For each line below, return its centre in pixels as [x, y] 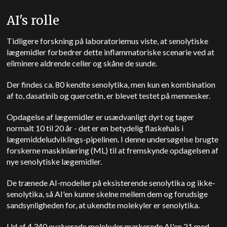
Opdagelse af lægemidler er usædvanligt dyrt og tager [101, 117]
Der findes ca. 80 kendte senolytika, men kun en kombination [111, 84]
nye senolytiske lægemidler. [55, 161]
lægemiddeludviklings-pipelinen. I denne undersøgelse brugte [113, 139]
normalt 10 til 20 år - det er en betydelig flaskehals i [95, 128]
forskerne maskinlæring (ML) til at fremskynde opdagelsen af [113, 150]
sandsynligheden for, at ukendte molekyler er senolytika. [103, 205]
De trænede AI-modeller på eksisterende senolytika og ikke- [111, 183]
